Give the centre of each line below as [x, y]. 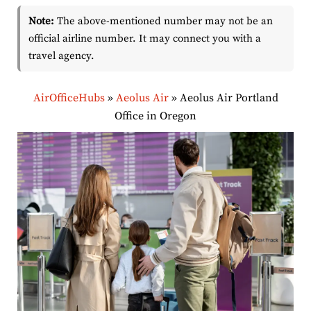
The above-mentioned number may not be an [163, 22]
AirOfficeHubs [69, 98]
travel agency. [61, 56]
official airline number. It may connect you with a [145, 39]
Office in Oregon [155, 116]
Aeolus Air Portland [229, 98]
